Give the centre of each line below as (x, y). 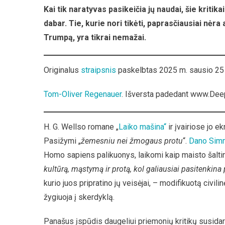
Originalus (62, 70)
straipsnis (98, 70)
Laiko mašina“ (142, 127)
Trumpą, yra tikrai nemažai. (95, 37)
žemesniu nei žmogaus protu (132, 141)
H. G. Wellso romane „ (81, 127)
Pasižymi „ (62, 141)
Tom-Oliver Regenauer (83, 94)
